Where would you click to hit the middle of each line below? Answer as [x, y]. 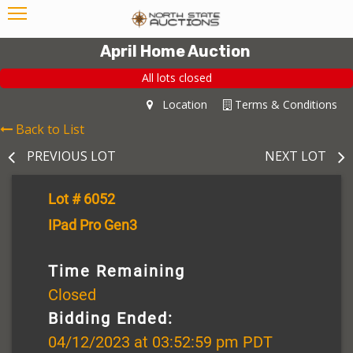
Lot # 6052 [82, 199]
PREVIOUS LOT [71, 156]
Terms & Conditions [284, 104]
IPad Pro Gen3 [93, 225]
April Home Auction [175, 51]
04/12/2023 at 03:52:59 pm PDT [160, 342]
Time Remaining [117, 271]
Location [180, 104]
